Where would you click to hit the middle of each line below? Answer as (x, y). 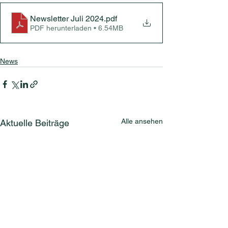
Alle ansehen (142, 121)
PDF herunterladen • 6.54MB (77, 28)
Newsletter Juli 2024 (67, 18)
